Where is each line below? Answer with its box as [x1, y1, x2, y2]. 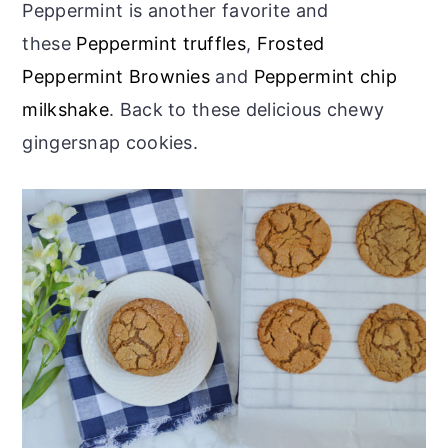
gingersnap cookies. [22, 132, 199, 154]
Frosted [256, 33, 325, 55]
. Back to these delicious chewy [109, 99, 385, 121]
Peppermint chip [253, 66, 398, 88]
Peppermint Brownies [22, 66, 211, 88]
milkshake [22, 99, 110, 121]
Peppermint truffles [76, 33, 246, 55]
